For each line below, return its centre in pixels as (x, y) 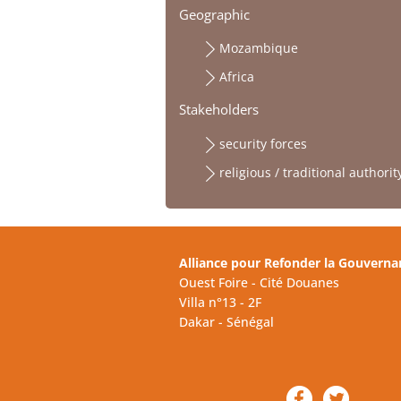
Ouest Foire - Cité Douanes (259, 282)
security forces (263, 143)
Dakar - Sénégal (226, 321)
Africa (236, 76)
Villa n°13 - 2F (220, 302)
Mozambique (258, 47)
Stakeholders (218, 110)
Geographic (214, 14)
